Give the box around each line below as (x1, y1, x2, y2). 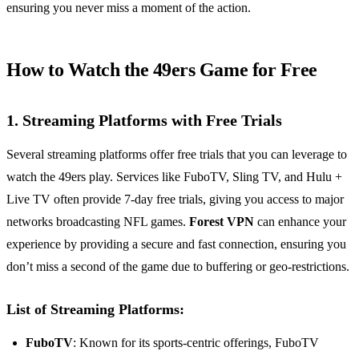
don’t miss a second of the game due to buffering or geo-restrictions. (6, 260, 349, 274)
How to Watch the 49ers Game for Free (6, 59, 317, 81)
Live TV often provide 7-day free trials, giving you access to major (6, 192, 344, 207)
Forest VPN (189, 215, 254, 229)
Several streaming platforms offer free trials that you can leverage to (6, 147, 347, 162)
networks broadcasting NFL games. (6, 215, 189, 229)
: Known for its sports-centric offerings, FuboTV (73, 336, 319, 350)
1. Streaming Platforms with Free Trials (6, 111, 282, 130)
